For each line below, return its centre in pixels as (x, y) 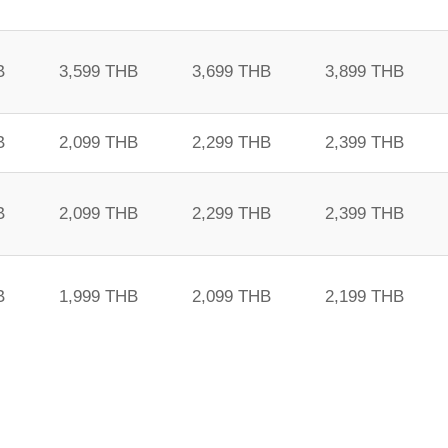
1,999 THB (98, 296)
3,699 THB (231, 71)
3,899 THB (364, 71)
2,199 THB (364, 296)
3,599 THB (98, 71)
